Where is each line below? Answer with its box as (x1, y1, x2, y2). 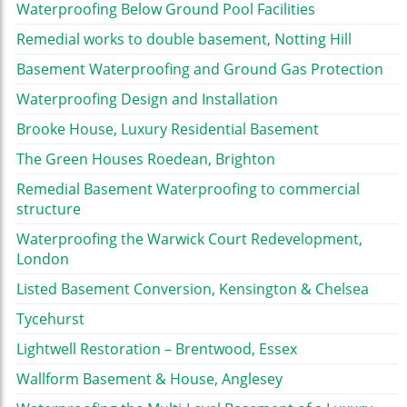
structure (16, 199, 81, 220)
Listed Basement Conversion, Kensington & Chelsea (16, 279, 369, 300)
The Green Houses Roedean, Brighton (16, 149, 275, 170)
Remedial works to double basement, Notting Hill (16, 29, 352, 50)
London (16, 249, 69, 270)
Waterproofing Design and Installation (16, 89, 278, 110)
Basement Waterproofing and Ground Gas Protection (16, 59, 383, 80)
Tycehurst (16, 309, 84, 330)
